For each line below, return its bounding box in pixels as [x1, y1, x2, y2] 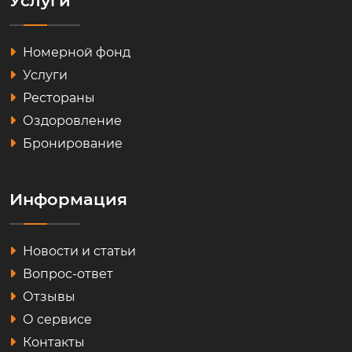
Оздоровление [20, 113, 122, 129]
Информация [9, 189, 127, 210]
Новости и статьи [20, 244, 136, 259]
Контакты [20, 335, 85, 350]
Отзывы [20, 289, 75, 305]
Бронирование [20, 136, 123, 152]
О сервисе [20, 312, 92, 328]
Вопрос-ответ [20, 266, 113, 282]
